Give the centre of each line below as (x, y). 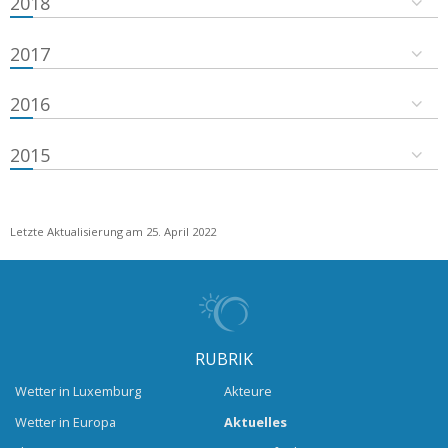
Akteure (248, 391)
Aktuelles (255, 421)
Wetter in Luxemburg (78, 391)
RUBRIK (224, 358)
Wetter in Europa (65, 421)
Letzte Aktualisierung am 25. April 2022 (113, 231)
